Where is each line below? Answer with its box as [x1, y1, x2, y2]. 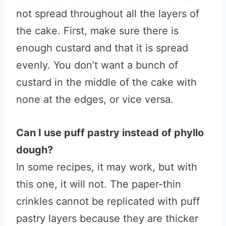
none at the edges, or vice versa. [16, 93, 177, 105]
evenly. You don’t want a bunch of [16, 59, 178, 71]
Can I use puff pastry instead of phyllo [16, 127, 204, 139]
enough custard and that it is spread [16, 42, 188, 54]
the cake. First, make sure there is [16, 25, 179, 37]
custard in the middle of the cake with [16, 76, 197, 88]
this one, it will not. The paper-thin [16, 178, 181, 190]
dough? [16, 144, 53, 156]
